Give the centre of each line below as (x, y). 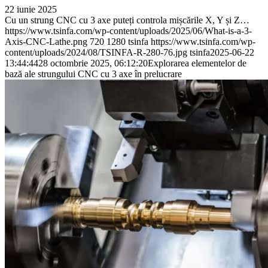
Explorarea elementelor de (197, 63)
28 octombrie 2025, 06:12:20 (93, 63)
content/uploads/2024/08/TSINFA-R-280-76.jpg (96, 53)
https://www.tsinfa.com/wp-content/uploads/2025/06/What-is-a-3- (128, 31)
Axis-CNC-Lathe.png (46, 42)
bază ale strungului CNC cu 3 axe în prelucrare (93, 74)
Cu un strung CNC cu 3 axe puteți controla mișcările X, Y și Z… (127, 20)
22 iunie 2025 (31, 10)
